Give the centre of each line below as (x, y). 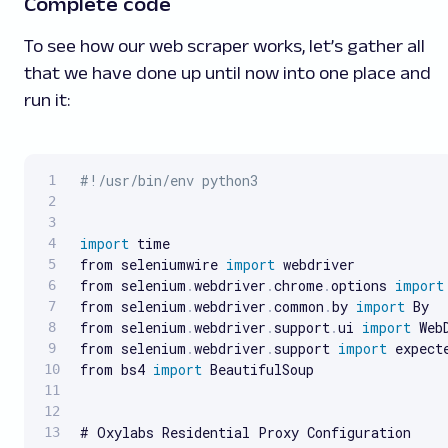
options (363, 285)
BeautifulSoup (258, 369)
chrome (298, 285)
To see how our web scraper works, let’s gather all (224, 45)
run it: (47, 99)
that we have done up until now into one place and (227, 72)
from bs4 (116, 369)
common (299, 306)
